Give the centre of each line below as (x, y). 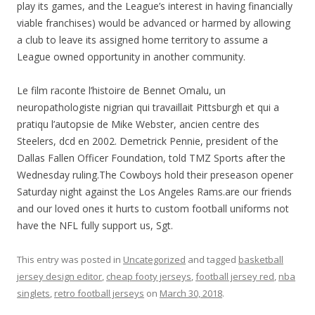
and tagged (212, 259)
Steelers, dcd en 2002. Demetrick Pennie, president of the (148, 141)
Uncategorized (154, 259)
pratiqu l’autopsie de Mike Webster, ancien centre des (138, 124)
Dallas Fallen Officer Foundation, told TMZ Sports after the (151, 158)
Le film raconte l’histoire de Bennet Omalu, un (121, 90)
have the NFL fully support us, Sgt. (95, 225)
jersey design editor (59, 276)
